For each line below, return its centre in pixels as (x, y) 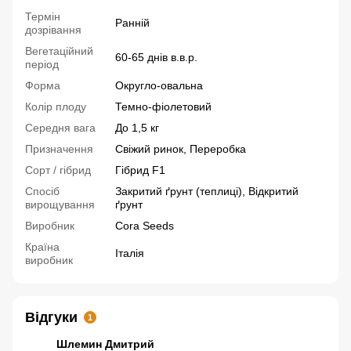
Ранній (132, 23)
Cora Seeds (145, 226)
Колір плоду (56, 107)
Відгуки (51, 317)
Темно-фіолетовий (163, 107)
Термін (43, 16)
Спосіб (42, 191)
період (42, 64)
